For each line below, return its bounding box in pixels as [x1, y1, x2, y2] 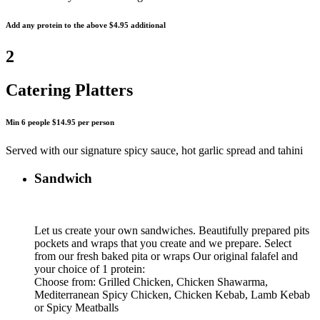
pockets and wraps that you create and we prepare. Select [34, 236, 291, 249]
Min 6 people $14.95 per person [6, 118, 114, 127]
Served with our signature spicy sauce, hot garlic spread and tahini [6, 144, 303, 157]
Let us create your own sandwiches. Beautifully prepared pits [34, 224, 309, 236]
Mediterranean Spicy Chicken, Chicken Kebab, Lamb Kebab [34, 288, 310, 301]
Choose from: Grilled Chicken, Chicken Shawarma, [34, 275, 268, 288]
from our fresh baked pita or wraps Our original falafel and [34, 249, 298, 262]
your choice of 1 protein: [34, 262, 145, 275]
